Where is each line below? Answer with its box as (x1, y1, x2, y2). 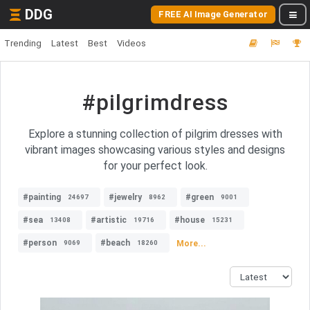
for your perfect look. (102, 159, 208, 172)
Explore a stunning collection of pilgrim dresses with (28, 127, 282, 140)
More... (176, 238, 206, 248)
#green (185, 192, 214, 202)
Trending (4, 38, 42, 48)
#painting (23, 192, 61, 202)
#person (23, 238, 57, 248)
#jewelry (109, 192, 142, 202)
